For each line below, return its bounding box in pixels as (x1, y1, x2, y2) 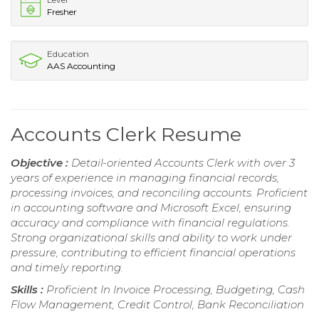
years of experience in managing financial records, (11, 170, 279, 184)
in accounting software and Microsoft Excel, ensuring (11, 200, 291, 214)
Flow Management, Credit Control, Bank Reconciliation (11, 297, 304, 311)
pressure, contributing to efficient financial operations (11, 245, 296, 259)
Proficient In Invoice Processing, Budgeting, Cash (46, 282, 305, 296)
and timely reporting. (11, 260, 123, 274)
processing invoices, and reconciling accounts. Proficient (11, 185, 308, 199)
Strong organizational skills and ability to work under (11, 230, 292, 244)
